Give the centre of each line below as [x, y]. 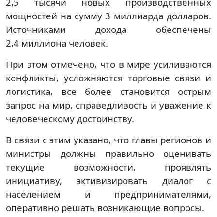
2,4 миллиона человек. [57, 43]
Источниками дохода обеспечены [108, 29]
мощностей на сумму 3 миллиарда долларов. [108, 15]
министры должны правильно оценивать [108, 153]
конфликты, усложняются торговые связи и [108, 77]
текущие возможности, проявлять [108, 167]
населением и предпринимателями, [108, 194]
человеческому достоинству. [70, 118]
